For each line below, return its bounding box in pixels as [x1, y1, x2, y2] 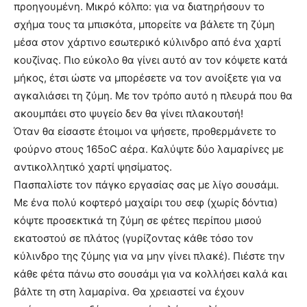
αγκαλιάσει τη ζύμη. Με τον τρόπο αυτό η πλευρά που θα [14, 88, 293, 102]
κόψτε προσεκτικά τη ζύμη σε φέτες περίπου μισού [14, 213, 262, 227]
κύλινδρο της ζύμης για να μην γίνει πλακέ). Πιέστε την [14, 249, 285, 262]
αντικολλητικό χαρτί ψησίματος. [14, 160, 172, 173]
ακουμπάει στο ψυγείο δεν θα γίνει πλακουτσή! [14, 106, 243, 120]
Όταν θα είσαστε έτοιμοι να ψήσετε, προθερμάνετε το [14, 124, 276, 138]
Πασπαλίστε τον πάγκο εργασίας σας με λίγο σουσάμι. [14, 177, 279, 191]
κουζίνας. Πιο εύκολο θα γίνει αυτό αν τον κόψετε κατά [14, 53, 288, 66]
